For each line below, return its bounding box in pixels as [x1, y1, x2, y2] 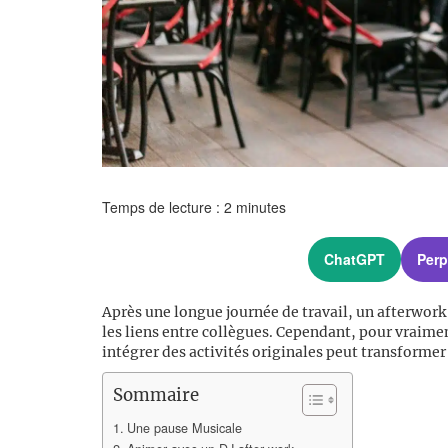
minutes [236, 196, 286, 217]
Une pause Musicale [126, 418, 242, 437]
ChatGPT [323, 249, 385, 270]
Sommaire [113, 384, 199, 407]
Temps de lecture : [102, 196, 224, 217]
